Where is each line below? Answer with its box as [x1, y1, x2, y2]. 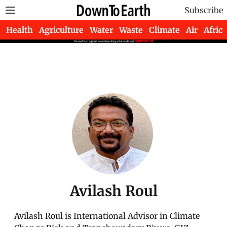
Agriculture [39, 25, 84, 35]
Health [6, 25, 33, 35]
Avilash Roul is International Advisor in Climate [14, 211, 200, 221]
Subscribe [184, 5, 223, 15]
